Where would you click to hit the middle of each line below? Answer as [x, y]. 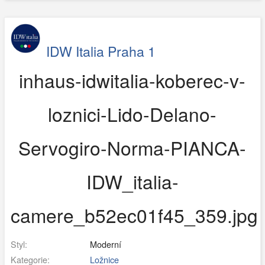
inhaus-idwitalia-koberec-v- [132, 80]
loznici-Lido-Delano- [132, 114]
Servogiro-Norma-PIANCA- [132, 148]
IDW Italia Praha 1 [101, 51]
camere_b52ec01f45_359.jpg [134, 215]
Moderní [104, 244]
